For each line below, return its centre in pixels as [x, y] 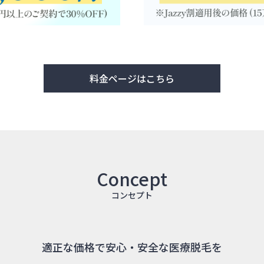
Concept [132, 179]
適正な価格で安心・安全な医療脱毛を [132, 247]
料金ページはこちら [132, 79]
